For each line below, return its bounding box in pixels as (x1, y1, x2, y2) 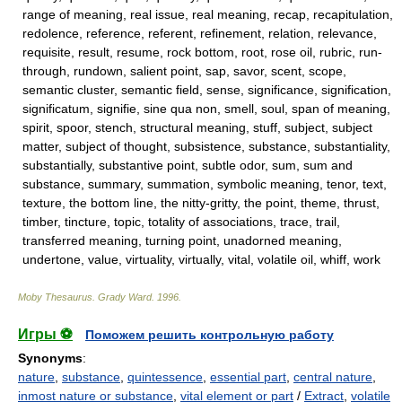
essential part (210, 370, 286, 384)
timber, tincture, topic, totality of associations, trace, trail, (22, 214, 340, 229)
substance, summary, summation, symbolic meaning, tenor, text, (22, 177, 387, 191)
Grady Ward (98, 292, 152, 302)
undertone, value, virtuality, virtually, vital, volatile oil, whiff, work (22, 252, 380, 267)
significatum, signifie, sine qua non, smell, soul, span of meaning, (22, 101, 390, 116)
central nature (293, 370, 372, 384)
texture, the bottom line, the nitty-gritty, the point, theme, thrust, (22, 196, 380, 210)
